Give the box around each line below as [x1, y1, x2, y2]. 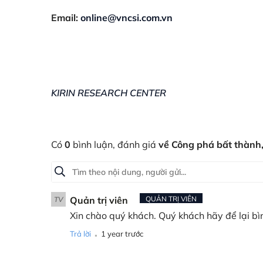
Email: [51, 11, 80, 23]
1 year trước [101, 228, 143, 238]
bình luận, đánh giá [70, 138, 156, 150]
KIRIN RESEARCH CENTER [51, 86, 166, 99]
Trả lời [70, 228, 91, 238]
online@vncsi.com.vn [80, 11, 173, 23]
